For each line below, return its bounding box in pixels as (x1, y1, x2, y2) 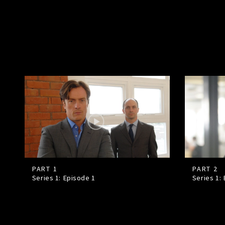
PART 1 (32, 164, 58, 174)
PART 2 (192, 164, 218, 174)
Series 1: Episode (32, 173, 92, 183)
